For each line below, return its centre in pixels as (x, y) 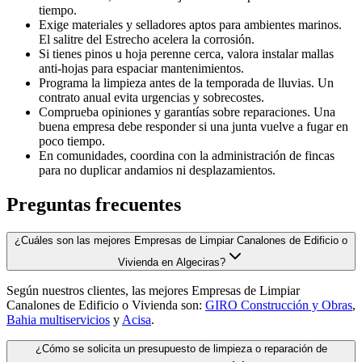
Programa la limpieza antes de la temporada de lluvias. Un (186, 83)
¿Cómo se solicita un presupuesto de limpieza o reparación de (181, 349)
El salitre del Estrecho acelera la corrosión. (147, 40)
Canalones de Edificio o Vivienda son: (106, 305)
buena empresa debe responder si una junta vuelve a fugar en (194, 127)
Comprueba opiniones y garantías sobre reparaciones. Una (187, 112)
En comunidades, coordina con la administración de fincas (187, 156)
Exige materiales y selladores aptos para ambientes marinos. (190, 25)
